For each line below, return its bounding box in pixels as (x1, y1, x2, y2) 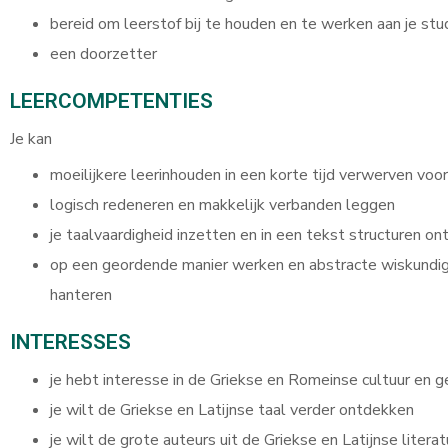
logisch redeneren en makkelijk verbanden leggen (50, 194, 395, 216)
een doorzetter (50, 43, 157, 65)
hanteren (50, 284, 112, 306)
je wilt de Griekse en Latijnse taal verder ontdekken (50, 399, 414, 421)
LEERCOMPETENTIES (10, 89, 213, 113)
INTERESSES (10, 330, 131, 354)
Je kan (10, 128, 52, 150)
